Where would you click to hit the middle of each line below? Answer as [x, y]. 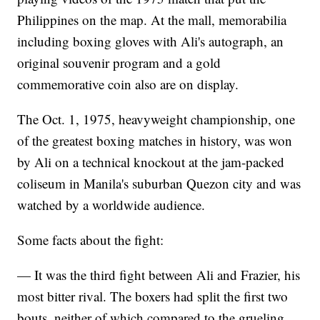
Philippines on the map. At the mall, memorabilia [152, 20]
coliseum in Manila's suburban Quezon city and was [159, 184]
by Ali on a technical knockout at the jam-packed [151, 162]
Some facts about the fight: [91, 240]
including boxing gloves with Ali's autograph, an [151, 41]
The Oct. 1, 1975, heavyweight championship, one [156, 119]
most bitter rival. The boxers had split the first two [153, 296]
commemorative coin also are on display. [128, 84]
